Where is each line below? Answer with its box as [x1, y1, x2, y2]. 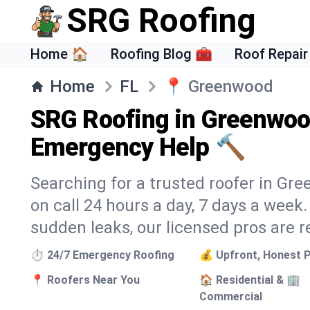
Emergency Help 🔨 [30, 133, 246, 162]
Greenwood [188, 77, 273, 96]
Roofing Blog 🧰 [111, 46, 212, 62]
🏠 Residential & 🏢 [199, 273, 301, 286]
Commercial [199, 290, 263, 303]
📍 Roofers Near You [30, 273, 140, 286]
